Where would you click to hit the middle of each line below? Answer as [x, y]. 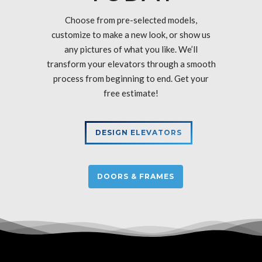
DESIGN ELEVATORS [138, 133]
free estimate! [131, 93]
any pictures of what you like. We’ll [131, 49]
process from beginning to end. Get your [131, 79]
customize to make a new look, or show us [131, 35]
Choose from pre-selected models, [131, 20]
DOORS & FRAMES [135, 177]
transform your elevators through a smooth [131, 64]
